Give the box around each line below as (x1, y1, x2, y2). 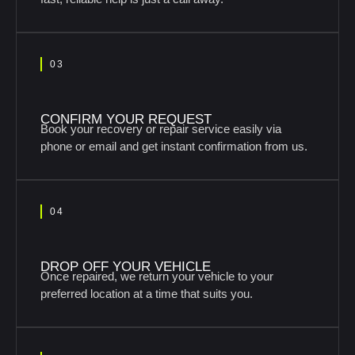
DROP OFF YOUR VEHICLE (40, 259, 211, 274)
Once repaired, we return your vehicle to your (40, 269, 273, 283)
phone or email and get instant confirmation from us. (40, 139, 307, 153)
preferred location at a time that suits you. (40, 287, 253, 300)
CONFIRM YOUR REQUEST (40, 112, 212, 127)
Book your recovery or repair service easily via (40, 122, 281, 136)
